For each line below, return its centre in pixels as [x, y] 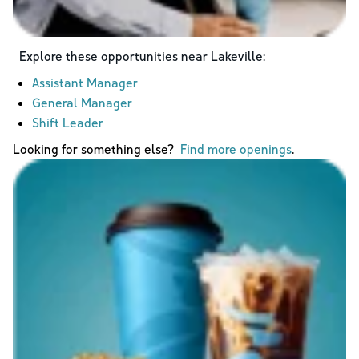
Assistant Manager [85, 82]
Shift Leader [68, 122]
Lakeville [237, 56]
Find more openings [236, 149]
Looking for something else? [97, 149]
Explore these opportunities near [115, 56]
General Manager [82, 102]
